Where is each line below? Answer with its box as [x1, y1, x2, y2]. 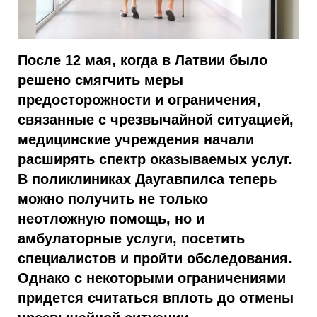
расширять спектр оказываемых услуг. [18, 151, 292, 168]
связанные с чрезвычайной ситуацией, [18, 112, 294, 128]
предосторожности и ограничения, [18, 92, 261, 108]
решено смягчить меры [18, 72, 183, 88]
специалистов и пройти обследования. [18, 250, 292, 267]
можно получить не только [18, 191, 208, 207]
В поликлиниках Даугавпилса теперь [18, 171, 277, 188]
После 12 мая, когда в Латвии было [18, 52, 267, 69]
